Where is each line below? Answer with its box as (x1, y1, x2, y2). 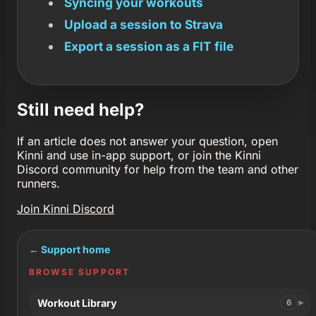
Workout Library (37, 296, 117, 309)
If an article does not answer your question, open (17, 134, 278, 149)
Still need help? (17, 99, 144, 121)
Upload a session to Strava (63, 17, 223, 32)
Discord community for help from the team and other (17, 162, 298, 177)
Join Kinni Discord (17, 202, 114, 217)
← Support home (29, 243, 110, 256)
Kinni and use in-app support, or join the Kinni (17, 148, 261, 163)
